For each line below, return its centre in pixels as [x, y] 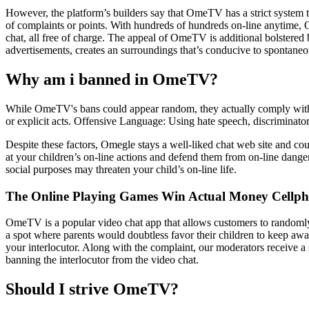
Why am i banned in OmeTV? [112, 79]
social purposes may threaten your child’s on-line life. [121, 169]
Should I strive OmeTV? [92, 289]
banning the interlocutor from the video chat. [102, 260]
